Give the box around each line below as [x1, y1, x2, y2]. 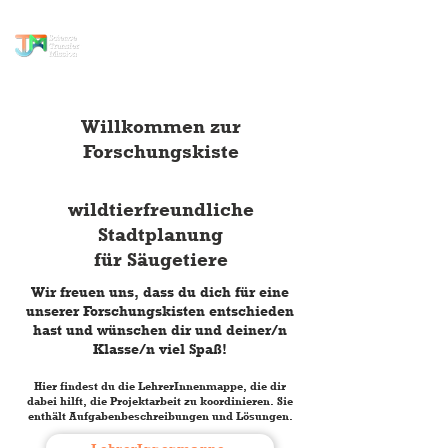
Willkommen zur [80, 115, 241, 138]
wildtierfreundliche [67, 198, 254, 221]
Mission [174, 54, 225, 71]
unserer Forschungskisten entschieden [26, 302, 294, 320]
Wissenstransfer [144, 24, 255, 41]
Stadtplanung [98, 223, 223, 246]
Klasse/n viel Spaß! [93, 340, 227, 358]
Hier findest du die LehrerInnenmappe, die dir [34, 379, 286, 393]
